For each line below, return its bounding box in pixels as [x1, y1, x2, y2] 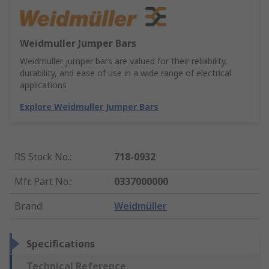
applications [20, 79, 67, 91]
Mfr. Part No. [14, 175, 70, 189]
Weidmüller [114, 199, 168, 213]
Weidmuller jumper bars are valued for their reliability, [20, 55, 228, 67]
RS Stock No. [14, 150, 70, 164]
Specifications [26, 237, 95, 251]
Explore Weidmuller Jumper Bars [20, 101, 159, 113]
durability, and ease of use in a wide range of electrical [20, 67, 231, 79]
